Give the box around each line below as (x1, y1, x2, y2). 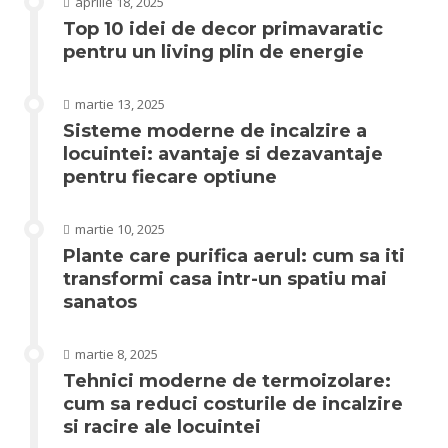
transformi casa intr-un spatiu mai (63, 267, 387, 290)
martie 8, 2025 (75, 344, 158, 363)
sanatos (63, 290, 137, 313)
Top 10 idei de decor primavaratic (63, 17, 383, 40)
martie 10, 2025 (75, 219, 165, 238)
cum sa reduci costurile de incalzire (63, 392, 403, 415)
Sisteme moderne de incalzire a (63, 119, 367, 142)
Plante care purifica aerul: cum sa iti (63, 244, 405, 267)
